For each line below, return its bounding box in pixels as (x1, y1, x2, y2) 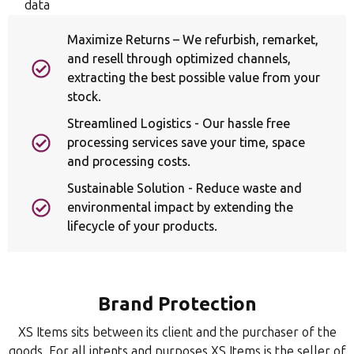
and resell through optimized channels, (67, 51, 291, 66)
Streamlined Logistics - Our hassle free (67, 116, 290, 131)
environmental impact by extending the (67, 200, 293, 215)
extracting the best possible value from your (67, 70, 320, 85)
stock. (67, 89, 101, 104)
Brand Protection (97, 293, 257, 314)
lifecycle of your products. (67, 219, 217, 234)
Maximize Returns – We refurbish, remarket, (67, 32, 318, 47)
